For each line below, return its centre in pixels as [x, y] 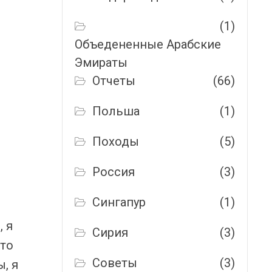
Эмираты [101, 63]
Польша [116, 111]
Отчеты [114, 81]
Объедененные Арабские [148, 44]
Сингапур [119, 202]
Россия [114, 172]
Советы [115, 263]
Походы [116, 141]
